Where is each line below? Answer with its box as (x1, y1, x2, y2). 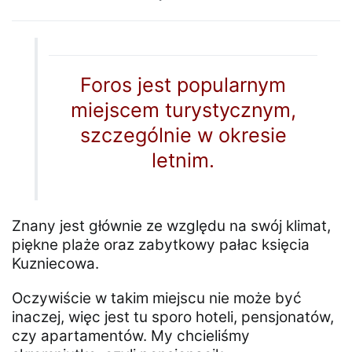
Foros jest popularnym (80, 73, 287, 97)
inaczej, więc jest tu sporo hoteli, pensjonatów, (12, 308, 334, 327)
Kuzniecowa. (12, 255, 99, 273)
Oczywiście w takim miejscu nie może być (12, 289, 302, 308)
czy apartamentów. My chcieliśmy (12, 327, 250, 346)
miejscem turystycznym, (70, 98, 296, 123)
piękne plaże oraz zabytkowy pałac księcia (12, 236, 310, 255)
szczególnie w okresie (79, 123, 287, 148)
